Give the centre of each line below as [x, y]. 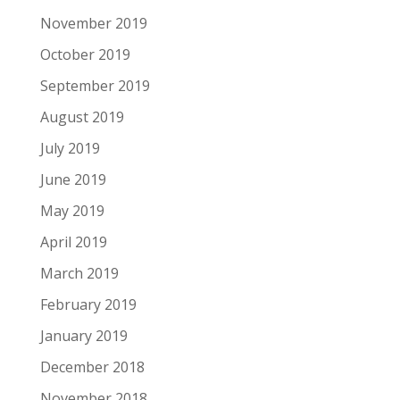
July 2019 [70, 148]
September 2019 [95, 86]
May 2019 [72, 211]
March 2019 [79, 273]
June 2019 [73, 179]
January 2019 [83, 336]
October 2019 [85, 54]
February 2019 [88, 304]
